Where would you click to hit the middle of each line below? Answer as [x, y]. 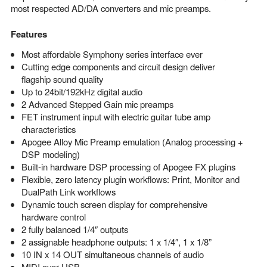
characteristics [48, 129]
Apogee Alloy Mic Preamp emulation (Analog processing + [132, 142]
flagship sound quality [62, 79]
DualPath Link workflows [68, 192]
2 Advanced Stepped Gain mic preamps [97, 104]
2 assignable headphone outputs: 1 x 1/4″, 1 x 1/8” [116, 242]
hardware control [53, 217]
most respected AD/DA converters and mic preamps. [111, 8]
